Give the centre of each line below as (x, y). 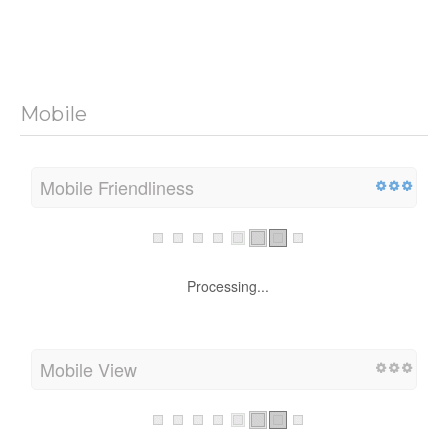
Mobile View (88, 368)
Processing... (228, 285)
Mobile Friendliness (117, 186)
